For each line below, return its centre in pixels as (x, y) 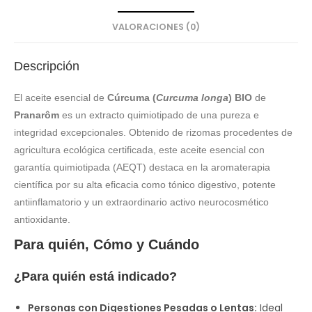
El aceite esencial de (61, 97)
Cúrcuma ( (132, 97)
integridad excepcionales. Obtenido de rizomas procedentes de (153, 132)
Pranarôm (37, 115)
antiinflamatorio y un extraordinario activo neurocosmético (141, 202)
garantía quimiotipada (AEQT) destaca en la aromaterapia (142, 167)
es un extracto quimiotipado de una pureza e (159, 115)
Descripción (47, 66)
